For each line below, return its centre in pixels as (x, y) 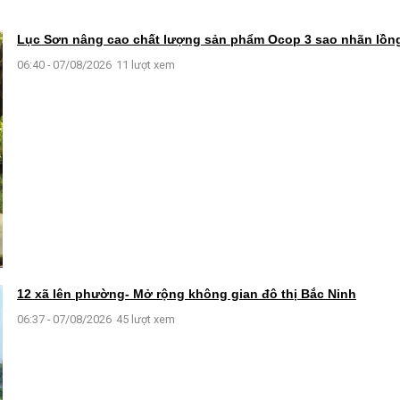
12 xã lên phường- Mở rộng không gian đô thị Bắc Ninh (187, 293)
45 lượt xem (146, 319)
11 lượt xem (146, 64)
